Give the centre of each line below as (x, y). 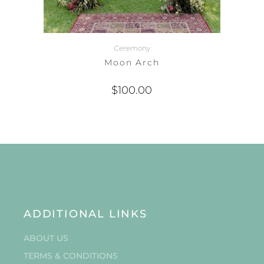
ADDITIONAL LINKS (85, 214)
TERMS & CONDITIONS (70, 256)
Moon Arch (132, 62)
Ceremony (132, 48)
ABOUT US (46, 238)
